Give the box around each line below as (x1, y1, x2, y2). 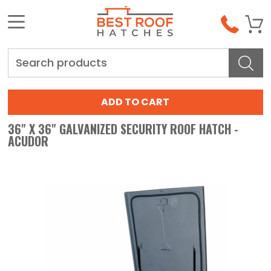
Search (8, 48, 45, 63)
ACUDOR (8, 132, 49, 151)
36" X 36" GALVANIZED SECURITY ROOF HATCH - (8, 120, 239, 139)
